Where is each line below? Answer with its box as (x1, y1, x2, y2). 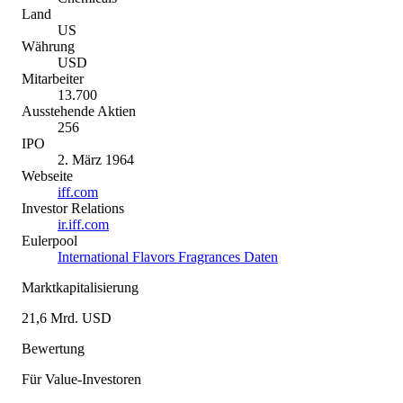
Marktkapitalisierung (22, 279, 139, 295)
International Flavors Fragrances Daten (58, 248, 278, 264)
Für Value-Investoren (22, 371, 141, 387)
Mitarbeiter (22, 70, 84, 86)
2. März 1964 (58, 151, 134, 167)
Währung (22, 38, 75, 54)
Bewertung (22, 340, 85, 356)
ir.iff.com (58, 216, 109, 232)
